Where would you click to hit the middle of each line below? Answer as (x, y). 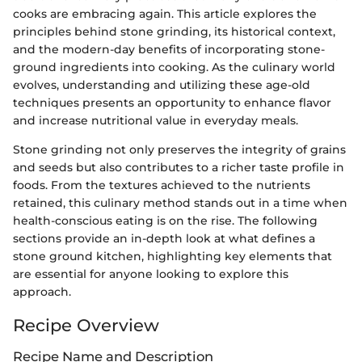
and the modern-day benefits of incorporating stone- (169, 49)
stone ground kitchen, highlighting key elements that (173, 256)
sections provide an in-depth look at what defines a (164, 238)
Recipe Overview (86, 325)
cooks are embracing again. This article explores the (165, 13)
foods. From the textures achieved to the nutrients (162, 185)
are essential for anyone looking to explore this (151, 274)
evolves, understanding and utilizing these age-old (162, 84)
